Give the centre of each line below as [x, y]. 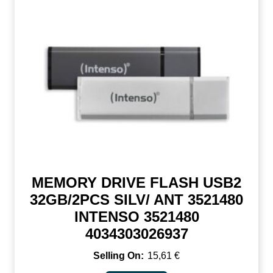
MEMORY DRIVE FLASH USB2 [136, 182]
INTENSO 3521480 [136, 216]
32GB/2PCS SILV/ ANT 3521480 [136, 199]
